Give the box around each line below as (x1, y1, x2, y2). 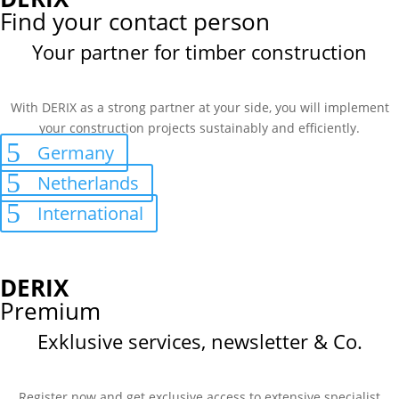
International (37, 201, 143, 225)
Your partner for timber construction (32, 38, 367, 65)
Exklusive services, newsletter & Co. (37, 328, 362, 354)
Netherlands (37, 171, 139, 195)
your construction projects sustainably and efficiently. (39, 119, 360, 136)
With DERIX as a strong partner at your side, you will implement (10, 99, 389, 116)
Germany (37, 141, 114, 165)
